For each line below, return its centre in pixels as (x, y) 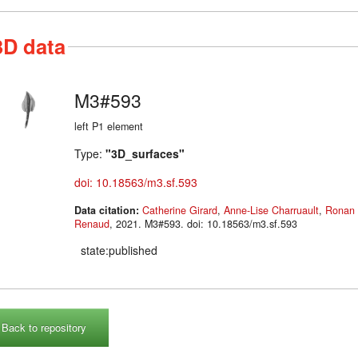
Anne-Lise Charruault (271, 210)
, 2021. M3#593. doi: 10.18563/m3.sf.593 (221, 223)
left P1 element (109, 126)
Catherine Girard (180, 210)
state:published (119, 251)
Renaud (92, 223)
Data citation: (108, 210)
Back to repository (44, 327)
